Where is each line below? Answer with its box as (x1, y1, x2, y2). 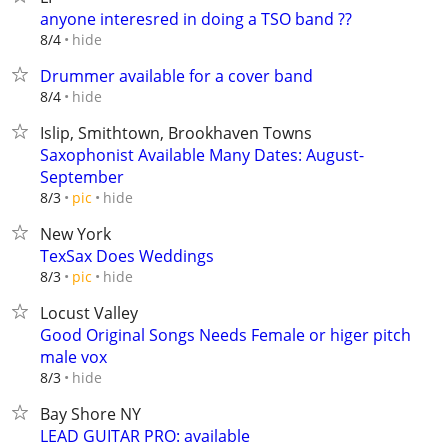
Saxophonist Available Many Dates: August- (40, 144, 364, 166)
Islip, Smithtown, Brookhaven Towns (40, 122, 312, 144)
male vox (40, 346, 107, 368)
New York (40, 223, 111, 245)
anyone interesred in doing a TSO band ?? (40, 8, 352, 30)
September (40, 166, 124, 188)
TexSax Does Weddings (40, 245, 214, 267)
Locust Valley (40, 302, 138, 324)
